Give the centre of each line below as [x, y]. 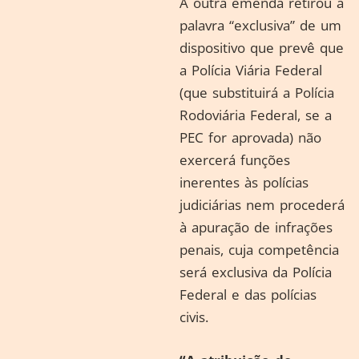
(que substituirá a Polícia [257, 93]
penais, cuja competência [259, 250]
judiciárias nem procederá [262, 205]
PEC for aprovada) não [250, 137]
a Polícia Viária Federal [251, 70]
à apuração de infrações [256, 227]
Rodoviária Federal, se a [256, 115]
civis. [194, 317]
